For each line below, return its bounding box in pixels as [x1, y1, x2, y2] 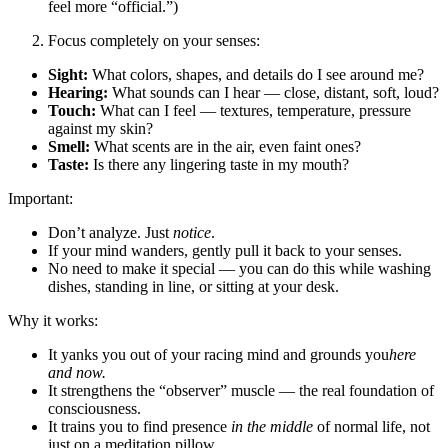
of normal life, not [313, 417, 430, 435]
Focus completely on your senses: [48, 31, 260, 49]
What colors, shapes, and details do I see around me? [92, 65, 424, 83]
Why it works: [8, 311, 98, 329]
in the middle [231, 417, 313, 435]
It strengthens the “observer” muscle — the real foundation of [48, 381, 434, 399]
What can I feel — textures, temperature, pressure [100, 101, 411, 119]
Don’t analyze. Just [48, 223, 173, 241]
